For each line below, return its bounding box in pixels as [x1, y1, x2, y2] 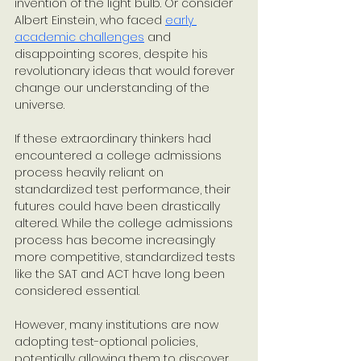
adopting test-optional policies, [15, 334, 201, 350]
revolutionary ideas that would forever [15, 63, 238, 79]
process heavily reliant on [15, 164, 167, 180]
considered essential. [15, 283, 143, 299]
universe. [15, 97, 68, 113]
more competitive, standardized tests [15, 249, 239, 265]
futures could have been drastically [15, 198, 223, 214]
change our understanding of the [15, 80, 213, 96]
